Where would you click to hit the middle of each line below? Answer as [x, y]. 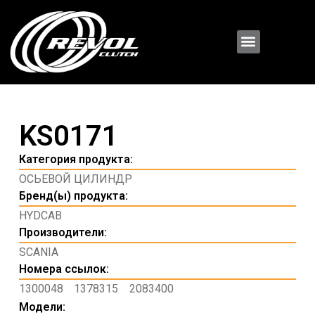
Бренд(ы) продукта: [73, 195]
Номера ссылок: [64, 269]
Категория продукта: [76, 159]
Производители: [63, 232]
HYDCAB [40, 215]
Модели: [42, 307]
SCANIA [38, 252]
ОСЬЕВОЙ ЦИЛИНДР [75, 179]
